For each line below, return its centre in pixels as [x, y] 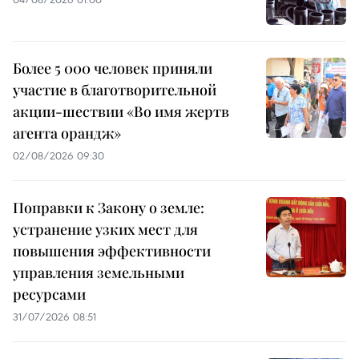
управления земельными [99, 273]
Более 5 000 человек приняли [113, 69]
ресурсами [49, 294]
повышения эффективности [112, 251]
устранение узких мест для [105, 230]
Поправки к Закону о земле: [109, 208]
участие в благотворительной [115, 90]
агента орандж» [67, 133]
